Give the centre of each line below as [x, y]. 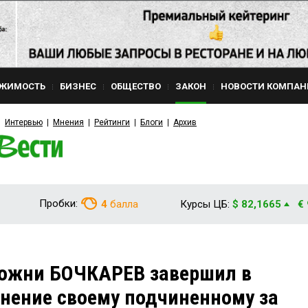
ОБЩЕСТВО [136, 86]
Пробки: [58, 203]
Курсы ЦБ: [205, 204]
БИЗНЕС [78, 86]
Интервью [24, 122]
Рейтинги [112, 122]
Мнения [68, 122]
